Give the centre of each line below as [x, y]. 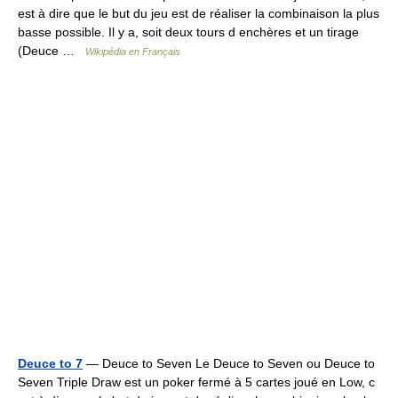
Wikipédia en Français [133, 52]
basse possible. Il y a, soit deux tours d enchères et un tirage [188, 32]
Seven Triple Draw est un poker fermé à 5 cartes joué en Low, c [196, 382]
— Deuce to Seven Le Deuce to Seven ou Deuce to [229, 363]
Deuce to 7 [50, 363]
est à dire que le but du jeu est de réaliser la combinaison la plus [199, 13]
